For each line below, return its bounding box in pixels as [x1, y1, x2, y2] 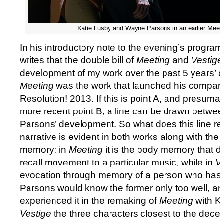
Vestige [20, 208, 54, 219]
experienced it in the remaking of [20, 195, 159, 206]
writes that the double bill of [20, 55, 136, 65]
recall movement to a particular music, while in [20, 157, 215, 167]
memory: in [20, 144, 69, 155]
